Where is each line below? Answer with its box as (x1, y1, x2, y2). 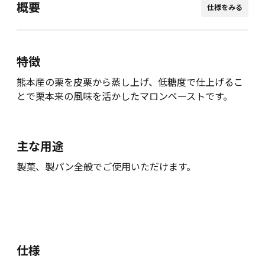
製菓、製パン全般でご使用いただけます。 (17, 161, 196, 173)
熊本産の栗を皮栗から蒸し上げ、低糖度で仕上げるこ (17, 76, 243, 88)
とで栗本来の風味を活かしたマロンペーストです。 (17, 91, 232, 102)
